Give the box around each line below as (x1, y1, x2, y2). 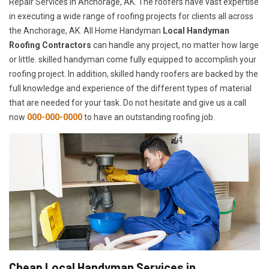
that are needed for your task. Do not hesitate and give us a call (9, 98, 246, 108)
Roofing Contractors (9, 40, 91, 50)
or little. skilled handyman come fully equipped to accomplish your (9, 55, 256, 65)
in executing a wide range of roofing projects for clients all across (9, 11, 253, 22)
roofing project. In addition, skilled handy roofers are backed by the (9, 69, 258, 79)
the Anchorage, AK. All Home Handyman (9, 26, 163, 36)
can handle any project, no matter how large (91, 40, 259, 50)
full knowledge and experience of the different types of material (9, 83, 252, 94)
